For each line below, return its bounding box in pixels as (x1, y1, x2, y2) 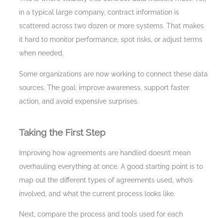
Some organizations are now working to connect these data (19, 70, 208, 78)
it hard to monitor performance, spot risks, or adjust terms (19, 36, 202, 44)
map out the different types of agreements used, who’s (19, 176, 193, 184)
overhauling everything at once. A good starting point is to (19, 162, 203, 170)
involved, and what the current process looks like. (19, 189, 175, 198)
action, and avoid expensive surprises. (19, 97, 139, 105)
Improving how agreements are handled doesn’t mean (19, 148, 191, 157)
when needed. (19, 49, 64, 57)
